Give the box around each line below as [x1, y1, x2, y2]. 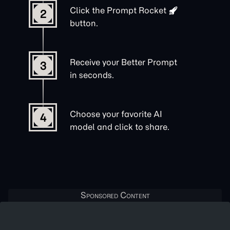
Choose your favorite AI [70, 109, 162, 119]
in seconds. [70, 70, 114, 80]
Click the [70, 5, 107, 15]
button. [70, 18, 98, 28]
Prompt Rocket [107, 5, 166, 15]
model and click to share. [70, 122, 169, 132]
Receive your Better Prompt [70, 57, 177, 67]
